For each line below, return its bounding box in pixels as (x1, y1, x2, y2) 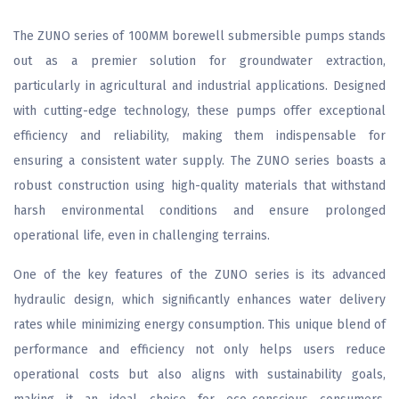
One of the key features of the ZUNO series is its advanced (13, 267, 386, 282)
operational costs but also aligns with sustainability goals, (13, 367, 386, 382)
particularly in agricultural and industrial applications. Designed (13, 78, 386, 94)
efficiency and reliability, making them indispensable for (13, 128, 386, 143)
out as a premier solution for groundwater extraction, (13, 53, 386, 69)
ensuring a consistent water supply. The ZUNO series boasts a (13, 153, 386, 168)
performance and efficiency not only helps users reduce (13, 342, 386, 357)
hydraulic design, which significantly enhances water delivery (13, 292, 386, 307)
